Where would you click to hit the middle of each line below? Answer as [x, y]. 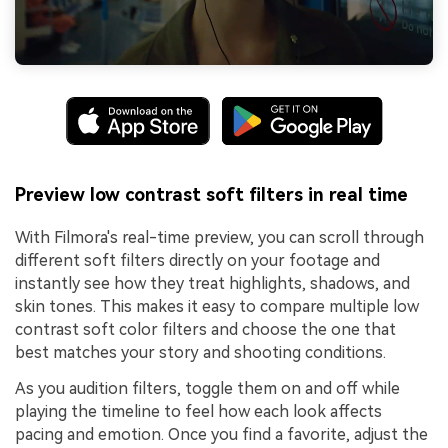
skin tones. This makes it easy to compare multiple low [217, 307]
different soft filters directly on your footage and [197, 261]
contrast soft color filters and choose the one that [205, 330]
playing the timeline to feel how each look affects [198, 412]
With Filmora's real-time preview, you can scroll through [219, 238]
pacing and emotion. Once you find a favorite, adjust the [221, 435]
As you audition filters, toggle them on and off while [207, 389]
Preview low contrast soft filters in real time [211, 195]
